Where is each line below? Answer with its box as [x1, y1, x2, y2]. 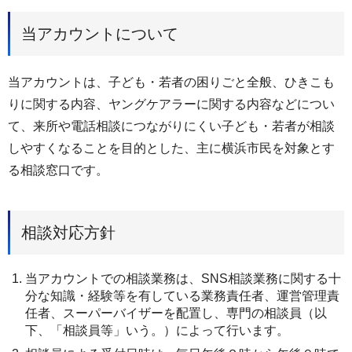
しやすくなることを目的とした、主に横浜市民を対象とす [8, 141, 335, 155]
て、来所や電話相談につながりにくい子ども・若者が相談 [8, 119, 335, 133]
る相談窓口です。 [8, 163, 108, 177]
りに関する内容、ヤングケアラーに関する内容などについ [8, 97, 335, 111]
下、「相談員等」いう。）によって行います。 [25, 323, 289, 337]
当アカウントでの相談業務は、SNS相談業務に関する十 [25, 271, 341, 285]
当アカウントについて [21, 25, 178, 42]
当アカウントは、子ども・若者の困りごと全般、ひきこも [8, 75, 335, 89]
